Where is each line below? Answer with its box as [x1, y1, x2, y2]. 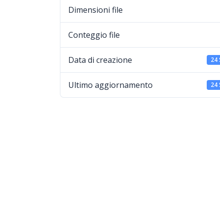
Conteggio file [68, 29, 120, 40]
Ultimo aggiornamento [68, 80, 153, 90]
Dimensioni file [68, 4, 123, 15]
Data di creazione [68, 55, 132, 65]
